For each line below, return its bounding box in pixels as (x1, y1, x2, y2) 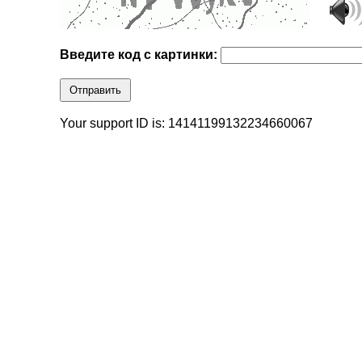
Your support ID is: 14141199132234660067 (60, 116, 314, 131)
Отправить (69, 84, 122, 97)
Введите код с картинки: (60, 48, 221, 62)
